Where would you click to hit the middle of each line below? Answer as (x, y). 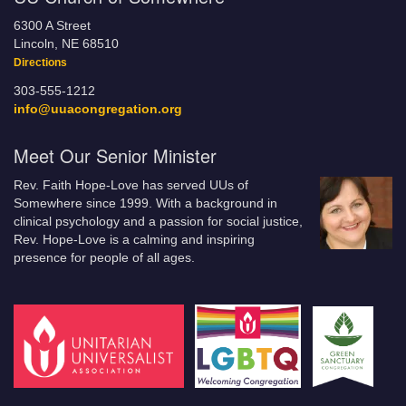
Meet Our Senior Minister (115, 155)
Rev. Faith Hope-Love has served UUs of (131, 185)
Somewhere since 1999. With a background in (145, 203)
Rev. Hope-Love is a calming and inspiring (134, 240)
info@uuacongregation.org (98, 109)
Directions (40, 63)
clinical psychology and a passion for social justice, (158, 222)
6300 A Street (52, 26)
